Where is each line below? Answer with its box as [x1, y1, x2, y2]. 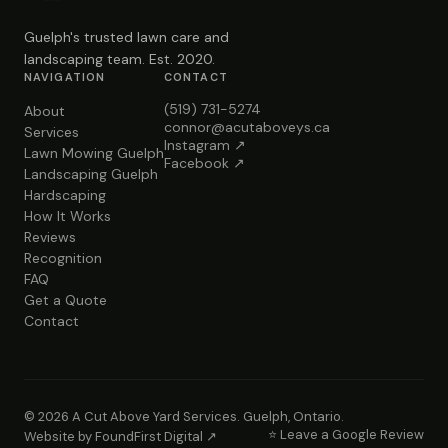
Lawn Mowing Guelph [24, 144, 164, 162]
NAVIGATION [24, 70, 105, 84]
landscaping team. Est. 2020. [24, 50, 215, 68]
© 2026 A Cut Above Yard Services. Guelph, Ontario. [24, 408, 344, 425]
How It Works [24, 207, 111, 225]
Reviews [24, 228, 76, 246]
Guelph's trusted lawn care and [24, 28, 229, 46]
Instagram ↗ [164, 136, 246, 154]
